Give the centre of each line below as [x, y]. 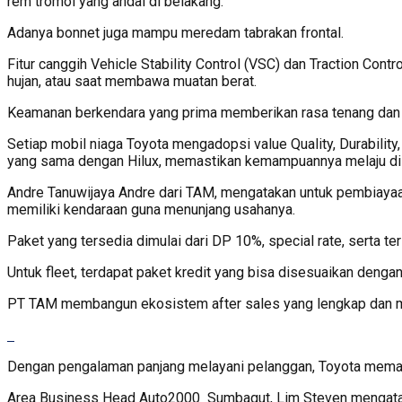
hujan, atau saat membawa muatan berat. [132, 81]
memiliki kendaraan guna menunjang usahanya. [151, 209]
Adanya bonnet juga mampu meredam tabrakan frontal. [175, 32]
